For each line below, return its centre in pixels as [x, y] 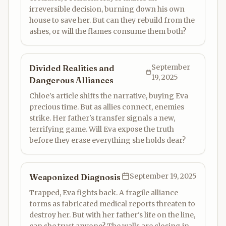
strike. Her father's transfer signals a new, [102, 118]
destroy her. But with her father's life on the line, [112, 215]
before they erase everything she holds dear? [107, 140]
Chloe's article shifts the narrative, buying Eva [109, 96]
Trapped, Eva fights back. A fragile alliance [104, 193]
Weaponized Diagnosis [75, 177]
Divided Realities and [72, 68]
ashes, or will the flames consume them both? [108, 31]
